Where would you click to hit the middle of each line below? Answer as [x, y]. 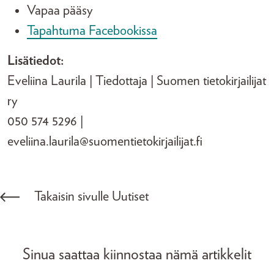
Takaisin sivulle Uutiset [91, 196]
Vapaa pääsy [60, 10]
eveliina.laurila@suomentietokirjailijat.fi [106, 141]
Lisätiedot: [37, 61]
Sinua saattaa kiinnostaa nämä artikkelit [137, 255]
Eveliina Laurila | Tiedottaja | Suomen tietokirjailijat [137, 81]
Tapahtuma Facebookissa [92, 31]
